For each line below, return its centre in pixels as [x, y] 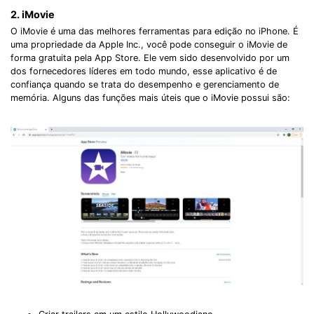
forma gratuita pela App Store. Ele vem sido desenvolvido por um [150, 58]
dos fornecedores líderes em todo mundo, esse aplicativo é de [144, 71]
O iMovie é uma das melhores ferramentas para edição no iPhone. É [155, 32]
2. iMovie [33, 14]
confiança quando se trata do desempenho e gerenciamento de [145, 85]
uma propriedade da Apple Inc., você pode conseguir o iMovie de [149, 45]
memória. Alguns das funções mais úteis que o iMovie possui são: [150, 98]
